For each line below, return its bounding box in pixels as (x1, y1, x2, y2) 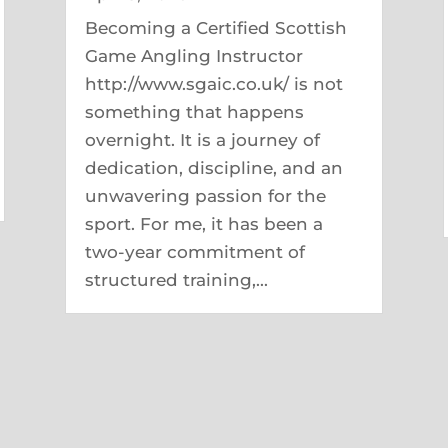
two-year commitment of (84, 242, 305, 262)
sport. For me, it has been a (84, 214, 323, 234)
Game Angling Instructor (84, 46, 303, 66)
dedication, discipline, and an (84, 158, 343, 178)
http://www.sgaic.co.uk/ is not (84, 74, 343, 94)
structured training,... (84, 270, 268, 290)
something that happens (84, 102, 304, 122)
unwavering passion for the (84, 186, 326, 206)
